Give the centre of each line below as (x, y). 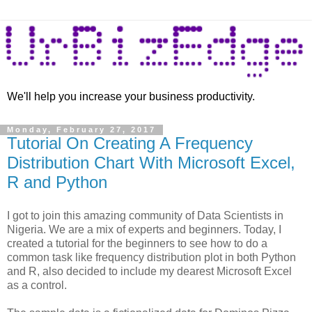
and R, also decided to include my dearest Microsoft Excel (149, 272)
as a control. (37, 286)
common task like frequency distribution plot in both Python (151, 258)
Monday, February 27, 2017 (81, 130)
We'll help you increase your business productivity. (131, 97)
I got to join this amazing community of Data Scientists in (145, 216)
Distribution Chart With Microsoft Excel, (151, 163)
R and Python (57, 182)
